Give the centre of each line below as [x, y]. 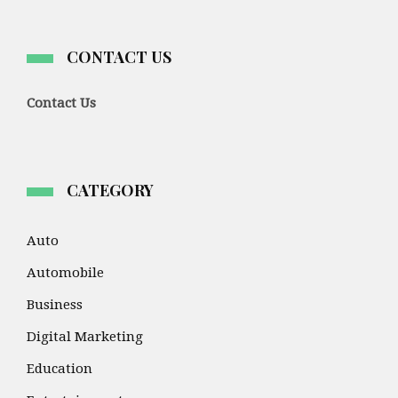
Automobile [65, 273]
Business [55, 305]
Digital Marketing [85, 337]
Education [60, 369]
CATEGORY [110, 191]
